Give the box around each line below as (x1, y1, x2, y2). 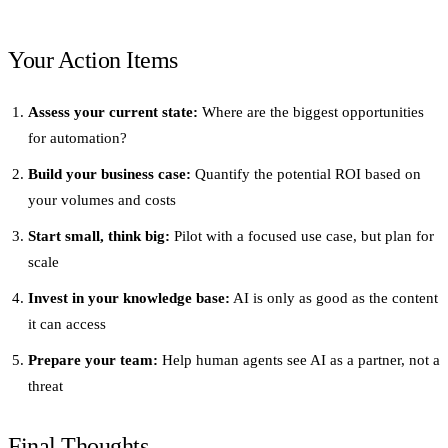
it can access (28, 316, 106, 333)
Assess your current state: (28, 104, 198, 121)
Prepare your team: (28, 352, 158, 369)
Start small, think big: (28, 228, 170, 245)
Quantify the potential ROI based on (191, 166, 421, 183)
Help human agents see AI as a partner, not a (158, 352, 440, 369)
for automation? (28, 130, 127, 147)
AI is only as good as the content (230, 290, 438, 307)
